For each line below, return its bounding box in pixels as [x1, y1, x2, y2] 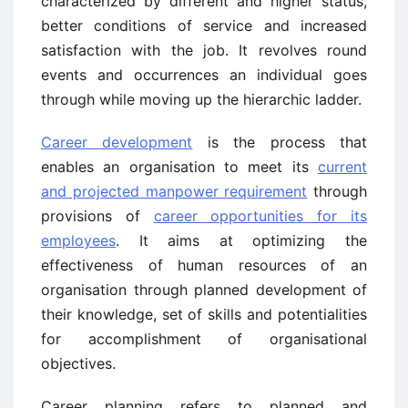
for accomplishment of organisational [41, 330, 367, 348]
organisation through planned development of [41, 280, 367, 299]
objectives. [41, 354, 116, 372]
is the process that [192, 133, 368, 151]
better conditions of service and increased [41, 16, 367, 35]
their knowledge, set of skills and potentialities [41, 305, 367, 323]
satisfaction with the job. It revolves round [41, 41, 367, 59]
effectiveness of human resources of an [41, 256, 367, 274]
